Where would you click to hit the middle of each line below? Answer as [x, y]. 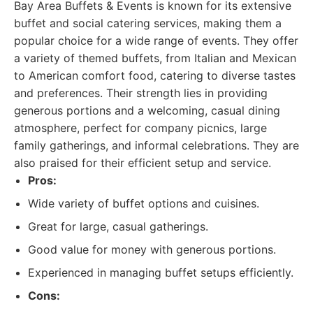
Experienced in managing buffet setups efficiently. [161, 272]
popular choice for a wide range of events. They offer [156, 41]
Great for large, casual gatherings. [118, 226]
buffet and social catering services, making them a [148, 23]
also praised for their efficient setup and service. [143, 163]
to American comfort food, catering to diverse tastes [155, 75]
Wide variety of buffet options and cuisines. [144, 203]
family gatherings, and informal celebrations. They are [156, 145]
